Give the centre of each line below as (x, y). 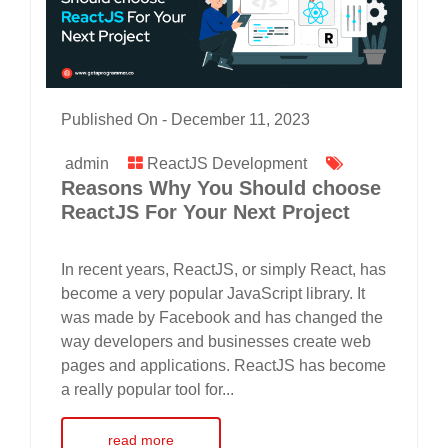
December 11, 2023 (240, 119)
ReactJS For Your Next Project (205, 211)
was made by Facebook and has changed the (222, 317)
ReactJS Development (227, 163)
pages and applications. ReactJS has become (223, 365)
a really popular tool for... (147, 389)
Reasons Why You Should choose (221, 187)
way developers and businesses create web (216, 341)
